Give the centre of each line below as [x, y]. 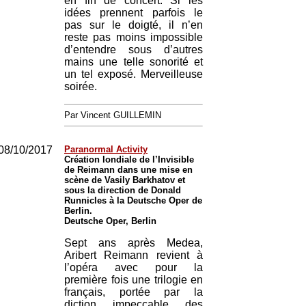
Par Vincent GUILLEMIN [113, 115]
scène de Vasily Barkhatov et [125, 180]
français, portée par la [134, 292]
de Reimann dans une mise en [128, 170]
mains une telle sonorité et [134, 62]
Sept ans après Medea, [134, 243]
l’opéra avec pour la [134, 267]
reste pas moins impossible [134, 37]
